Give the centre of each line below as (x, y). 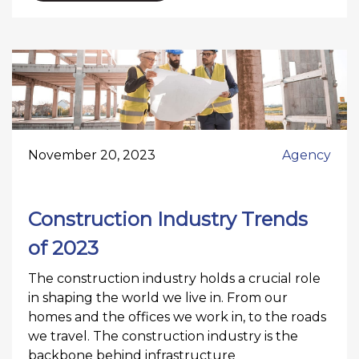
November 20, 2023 (92, 155)
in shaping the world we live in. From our (158, 297)
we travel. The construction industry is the (163, 336)
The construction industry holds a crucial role (174, 278)
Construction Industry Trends (168, 219)
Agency (307, 155)
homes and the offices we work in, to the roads (177, 317)
